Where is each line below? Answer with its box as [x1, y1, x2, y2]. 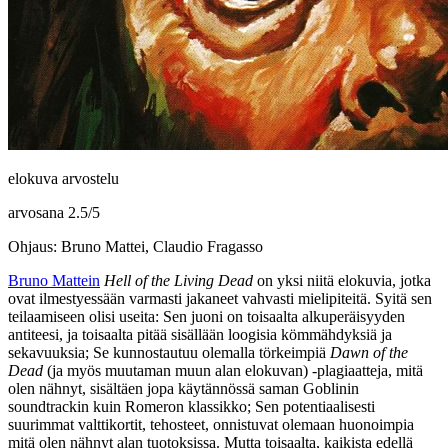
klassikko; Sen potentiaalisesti [184, 397, 375, 415]
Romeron [125, 397, 184, 415]
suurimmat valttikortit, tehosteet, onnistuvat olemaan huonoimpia [8, 415, 414, 433]
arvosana [8, 203, 68, 221]
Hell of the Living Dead [104, 271, 253, 289]
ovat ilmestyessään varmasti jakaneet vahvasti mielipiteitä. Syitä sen [8, 289, 432, 307]
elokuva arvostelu [8, 169, 119, 187]
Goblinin [303, 379, 359, 397]
